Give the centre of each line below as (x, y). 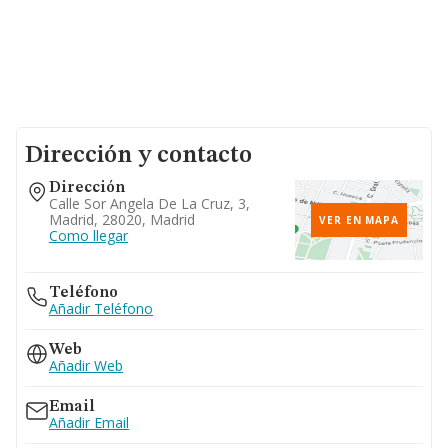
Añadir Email (89, 422)
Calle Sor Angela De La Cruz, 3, (149, 203)
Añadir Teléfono (101, 308)
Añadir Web (86, 365)
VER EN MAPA (359, 220)
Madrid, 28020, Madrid (122, 219)
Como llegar (88, 235)
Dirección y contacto (138, 156)
